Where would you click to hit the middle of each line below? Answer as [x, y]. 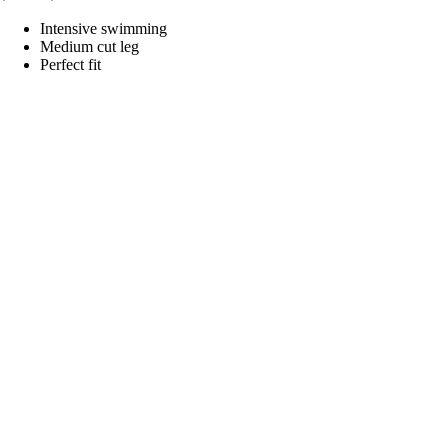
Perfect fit [70, 65]
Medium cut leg [89, 47]
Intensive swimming [103, 29]
